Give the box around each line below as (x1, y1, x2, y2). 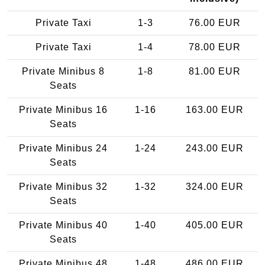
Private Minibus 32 (19, 181, 108, 192)
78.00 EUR (188, 41, 241, 52)
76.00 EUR (188, 17, 241, 28)
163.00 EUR (185, 104, 244, 115)
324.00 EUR (185, 181, 244, 192)
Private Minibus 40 (19, 219, 108, 230)
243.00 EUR (185, 143, 244, 153)
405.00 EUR (185, 219, 244, 230)
